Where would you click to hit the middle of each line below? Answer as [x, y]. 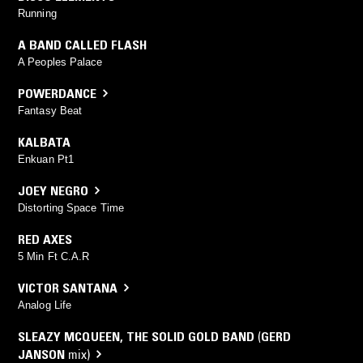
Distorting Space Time [71, 207]
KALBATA [44, 141]
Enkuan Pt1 [46, 159]
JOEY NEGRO [53, 190]
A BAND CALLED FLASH [82, 44]
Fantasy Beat [50, 110]
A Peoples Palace [60, 62]
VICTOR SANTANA [68, 287]
